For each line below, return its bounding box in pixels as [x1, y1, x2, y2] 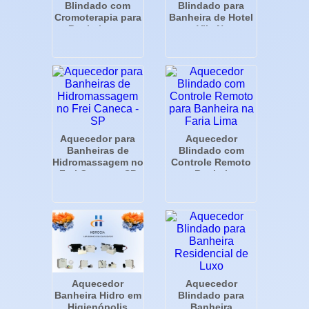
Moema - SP [70, 34, 126, 46]
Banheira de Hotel [169, 11, 254, 23]
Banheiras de [66, 144, 129, 156]
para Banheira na [171, 168, 252, 179]
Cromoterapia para [54, 11, 141, 23]
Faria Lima [186, 179, 236, 191]
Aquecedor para [60, 132, 136, 144]
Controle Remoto [171, 156, 252, 168]
